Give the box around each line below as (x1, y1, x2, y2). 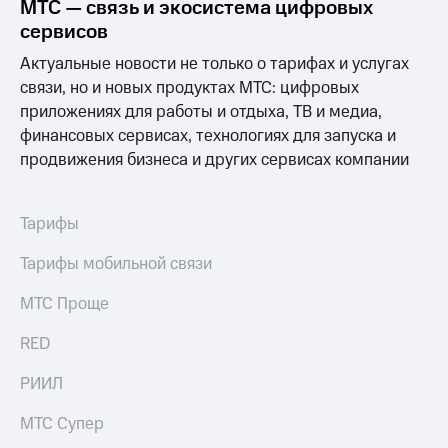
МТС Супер (20, 412, 104, 437)
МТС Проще (20, 292, 109, 317)
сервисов (20, 18, 108, 47)
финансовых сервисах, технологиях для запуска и (20, 124, 396, 149)
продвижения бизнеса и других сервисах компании (20, 148, 409, 173)
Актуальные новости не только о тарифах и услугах (20, 52, 409, 77)
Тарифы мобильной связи (20, 252, 212, 277)
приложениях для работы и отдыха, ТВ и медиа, (20, 100, 382, 125)
